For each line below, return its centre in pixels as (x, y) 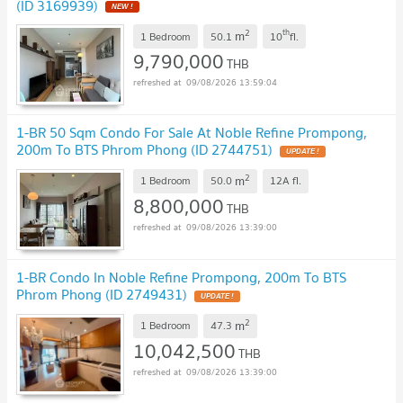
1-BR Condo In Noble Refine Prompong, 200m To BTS (181, 277)
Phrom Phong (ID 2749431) (102, 294)
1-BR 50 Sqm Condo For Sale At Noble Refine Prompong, (192, 133)
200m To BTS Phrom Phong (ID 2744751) (144, 150)
